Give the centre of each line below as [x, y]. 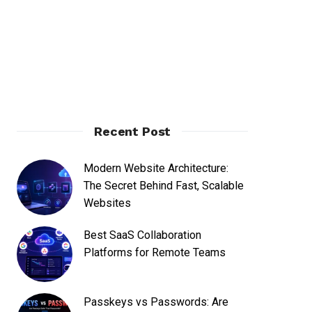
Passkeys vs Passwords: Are [156, 302]
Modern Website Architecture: [156, 168]
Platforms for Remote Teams [155, 252]
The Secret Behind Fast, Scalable [164, 186]
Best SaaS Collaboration [143, 235]
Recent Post [133, 131]
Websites [108, 203]
